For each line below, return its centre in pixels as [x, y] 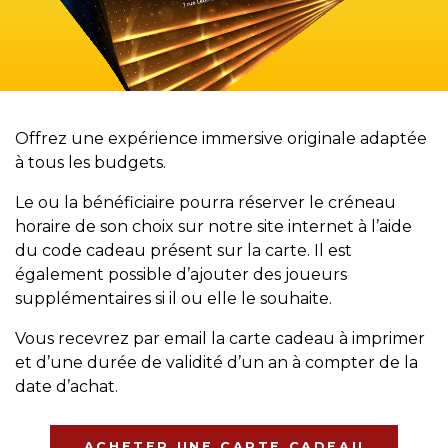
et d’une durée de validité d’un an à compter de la [216, 362]
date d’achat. [66, 386]
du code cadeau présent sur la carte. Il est [183, 250]
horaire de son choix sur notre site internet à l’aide [213, 226]
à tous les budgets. [90, 162]
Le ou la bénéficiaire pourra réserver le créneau [205, 202]
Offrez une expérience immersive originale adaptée [221, 138]
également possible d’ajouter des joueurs [181, 274]
